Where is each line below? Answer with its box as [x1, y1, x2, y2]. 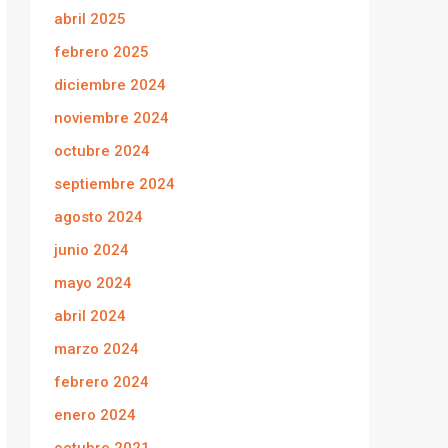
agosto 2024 [54, 208, 143, 226]
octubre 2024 [54, 142, 150, 160]
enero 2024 [54, 406, 136, 424]
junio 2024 [54, 241, 129, 259]
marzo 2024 [54, 340, 139, 358]
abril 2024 [54, 307, 126, 325]
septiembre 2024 [54, 175, 175, 193]
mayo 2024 [54, 274, 132, 292]
